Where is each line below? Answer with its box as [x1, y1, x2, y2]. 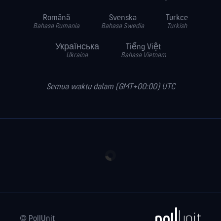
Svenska [109, 13, 137, 23]
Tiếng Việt [126, 42, 161, 52]
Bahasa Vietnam [120, 52, 166, 59]
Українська [55, 42, 99, 52]
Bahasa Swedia [101, 23, 144, 30]
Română [42, 13, 70, 23]
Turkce [166, 13, 188, 23]
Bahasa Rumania [33, 23, 79, 30]
